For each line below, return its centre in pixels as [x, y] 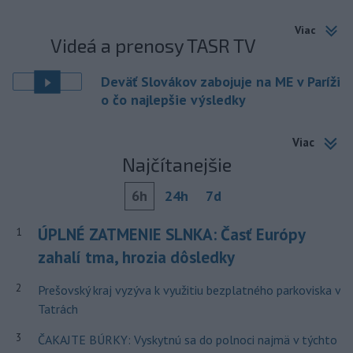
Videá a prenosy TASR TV [154, 46]
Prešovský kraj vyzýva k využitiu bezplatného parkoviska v [189, 290]
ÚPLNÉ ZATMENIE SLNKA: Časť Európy [171, 234]
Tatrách [58, 308]
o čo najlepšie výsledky [173, 100]
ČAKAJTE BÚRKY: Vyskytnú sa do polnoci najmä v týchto [187, 339]
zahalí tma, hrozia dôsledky [136, 257]
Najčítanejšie [176, 164]
